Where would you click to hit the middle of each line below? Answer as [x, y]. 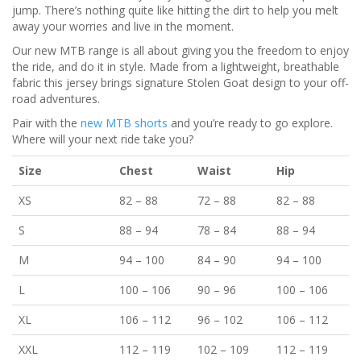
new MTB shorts [124, 123]
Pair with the [46, 123]
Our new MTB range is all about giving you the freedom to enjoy [180, 51]
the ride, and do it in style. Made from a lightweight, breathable [176, 67]
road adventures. [56, 99]
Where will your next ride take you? [103, 139]
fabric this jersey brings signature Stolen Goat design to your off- [180, 83]
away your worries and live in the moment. [123, 27]
